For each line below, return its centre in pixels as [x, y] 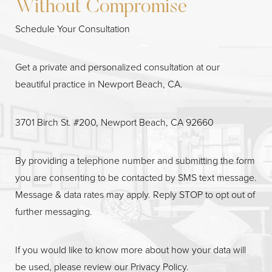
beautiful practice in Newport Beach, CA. [99, 84]
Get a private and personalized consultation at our [117, 67]
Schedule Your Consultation [73, 29]
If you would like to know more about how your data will [131, 250]
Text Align [152, 159]
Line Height [57, 159]
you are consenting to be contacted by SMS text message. [136, 177]
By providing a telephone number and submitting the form [135, 160]
